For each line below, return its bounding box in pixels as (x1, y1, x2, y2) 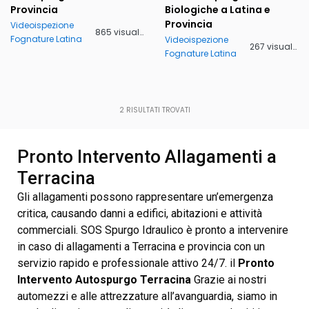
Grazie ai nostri (194, 272, 266, 286)
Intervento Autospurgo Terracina (17, 272, 194, 286)
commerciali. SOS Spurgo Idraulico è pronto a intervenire (17, 223, 288, 237)
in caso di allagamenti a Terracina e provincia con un (17, 239, 265, 253)
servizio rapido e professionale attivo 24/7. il (17, 256, 238, 270)
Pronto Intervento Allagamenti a (17, 146, 277, 167)
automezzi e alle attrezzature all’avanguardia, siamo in (17, 289, 277, 303)
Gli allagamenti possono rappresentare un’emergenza (17, 190, 273, 203)
